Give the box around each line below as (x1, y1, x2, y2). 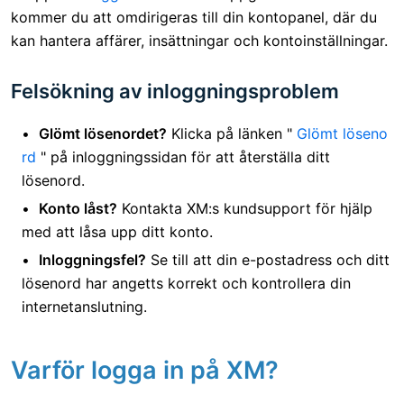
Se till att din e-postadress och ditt (146, 250, 390, 269)
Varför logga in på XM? (11, 354, 279, 385)
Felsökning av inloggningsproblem (11, 78, 339, 103)
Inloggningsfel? (39, 250, 146, 269)
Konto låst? (39, 198, 117, 217)
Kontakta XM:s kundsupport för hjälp (117, 198, 372, 217)
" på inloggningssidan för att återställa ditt (36, 147, 330, 166)
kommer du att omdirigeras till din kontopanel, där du (11, 7, 377, 26)
